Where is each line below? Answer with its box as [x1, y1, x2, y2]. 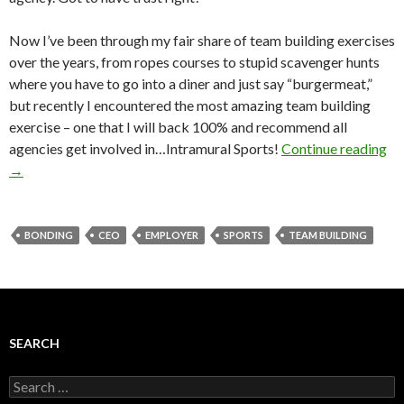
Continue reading [281, 140, 387, 157]
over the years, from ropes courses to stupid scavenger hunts [9, 53, 380, 70]
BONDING [24, 229, 73, 241]
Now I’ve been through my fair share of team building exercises [9, 32, 395, 49]
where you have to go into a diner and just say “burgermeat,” [9, 75, 372, 92]
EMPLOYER [145, 229, 198, 241]
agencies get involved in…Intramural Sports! [9, 140, 281, 157]
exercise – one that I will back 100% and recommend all [9, 118, 347, 135]
